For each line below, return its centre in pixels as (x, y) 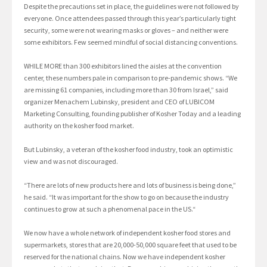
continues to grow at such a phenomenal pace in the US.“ (110, 209)
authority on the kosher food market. (79, 125)
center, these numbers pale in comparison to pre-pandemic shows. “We (131, 77)
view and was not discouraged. (71, 161)
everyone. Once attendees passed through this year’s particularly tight (130, 18)
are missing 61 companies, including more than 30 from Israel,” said (126, 89)
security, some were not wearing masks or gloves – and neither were (126, 30)
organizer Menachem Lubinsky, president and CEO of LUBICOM (119, 101)
